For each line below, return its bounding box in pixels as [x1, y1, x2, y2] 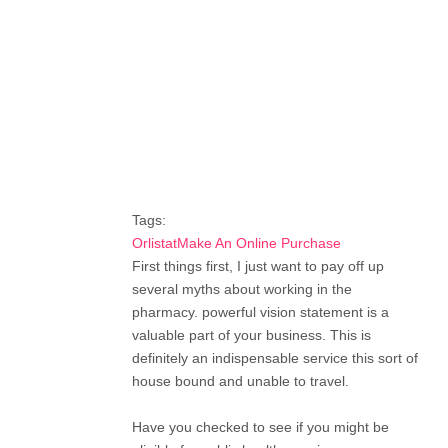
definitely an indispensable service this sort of [132, 349, 418, 366]
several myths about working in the [132, 280, 352, 297]
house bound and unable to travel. [132, 372, 349, 389]
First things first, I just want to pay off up [132, 257, 384, 274]
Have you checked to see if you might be [132, 418, 389, 435]
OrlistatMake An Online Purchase [132, 234, 341, 251]
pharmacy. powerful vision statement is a [132, 303, 389, 320]
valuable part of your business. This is [132, 326, 371, 343]
